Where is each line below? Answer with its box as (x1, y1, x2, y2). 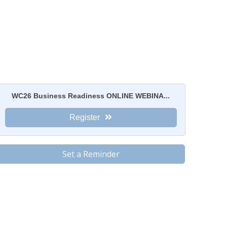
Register (69, 112, 100, 122)
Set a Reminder (62, 148, 120, 160)
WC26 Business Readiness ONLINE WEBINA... (12, 91, 170, 100)
